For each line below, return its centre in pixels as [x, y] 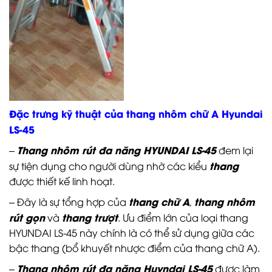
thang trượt [90, 217]
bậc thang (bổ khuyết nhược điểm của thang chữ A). [134, 248]
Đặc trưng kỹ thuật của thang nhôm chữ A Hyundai [136, 114]
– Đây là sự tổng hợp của [69, 202]
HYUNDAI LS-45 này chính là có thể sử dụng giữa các [132, 233]
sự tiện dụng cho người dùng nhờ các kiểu [109, 166]
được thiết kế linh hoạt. [62, 181]
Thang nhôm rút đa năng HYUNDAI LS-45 [117, 150]
